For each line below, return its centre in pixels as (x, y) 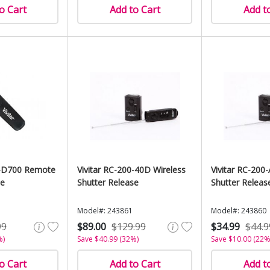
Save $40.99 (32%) (108, 239)
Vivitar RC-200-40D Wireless (131, 170)
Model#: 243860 (239, 211)
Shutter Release (108, 182)
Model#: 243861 (105, 211)
